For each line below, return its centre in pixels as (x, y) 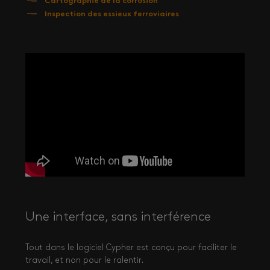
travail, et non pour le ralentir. (84, 261)
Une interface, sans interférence (118, 218)
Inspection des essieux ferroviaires (111, 14)
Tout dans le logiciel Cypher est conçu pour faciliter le (131, 248)
